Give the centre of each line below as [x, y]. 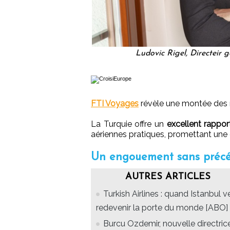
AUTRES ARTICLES [168, 177]
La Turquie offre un [129, 124]
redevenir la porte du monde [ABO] [162, 207]
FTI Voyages [115, 103]
